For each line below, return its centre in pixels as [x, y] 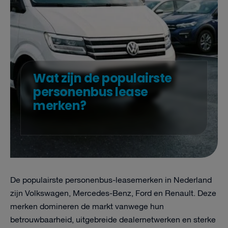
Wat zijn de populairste [103, 78]
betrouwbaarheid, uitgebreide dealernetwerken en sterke [113, 220]
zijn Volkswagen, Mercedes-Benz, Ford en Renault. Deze [113, 194]
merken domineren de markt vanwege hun [87, 207]
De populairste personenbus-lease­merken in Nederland [111, 180]
